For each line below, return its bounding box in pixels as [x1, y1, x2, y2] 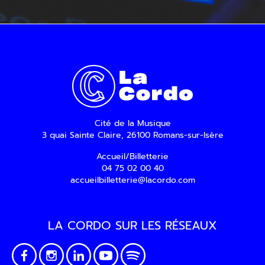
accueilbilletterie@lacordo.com [70, 174, 195, 186]
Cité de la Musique [94, 117, 171, 130]
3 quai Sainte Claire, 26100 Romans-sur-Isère [41, 129, 224, 141]
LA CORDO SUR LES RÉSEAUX [48, 216, 217, 234]
